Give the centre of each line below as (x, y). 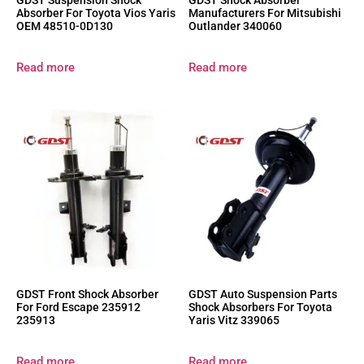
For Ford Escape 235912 (78, 307)
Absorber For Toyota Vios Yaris (96, 13)
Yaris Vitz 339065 (234, 320)
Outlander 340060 (235, 26)
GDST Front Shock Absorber (87, 294)
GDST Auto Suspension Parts (262, 294)
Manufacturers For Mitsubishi (264, 13)
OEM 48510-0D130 (65, 26)
